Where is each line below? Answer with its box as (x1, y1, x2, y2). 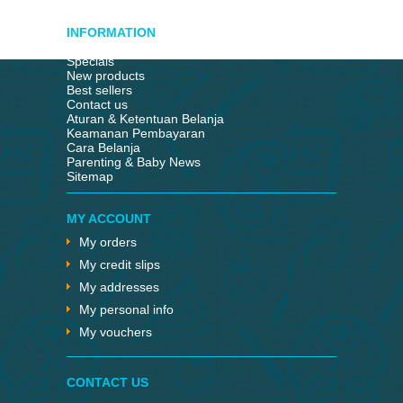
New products (67, 68, 145, 83)
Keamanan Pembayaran (67, 126, 205, 140)
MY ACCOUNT (67, 211, 151, 226)
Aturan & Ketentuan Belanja (67, 112, 224, 126)
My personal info (79, 302, 174, 317)
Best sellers (67, 83, 132, 97)
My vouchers (79, 325, 152, 339)
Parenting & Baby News (67, 155, 201, 169)
